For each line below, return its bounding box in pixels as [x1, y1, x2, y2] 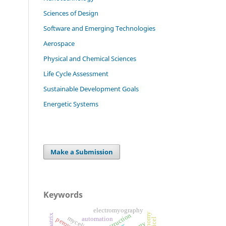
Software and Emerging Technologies [43, 24, 155, 33]
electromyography [93, 206, 143, 214]
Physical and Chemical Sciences [43, 54, 136, 64]
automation [82, 215, 114, 222]
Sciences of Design [43, 9, 98, 18]
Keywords [43, 189, 83, 200]
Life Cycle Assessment [43, 69, 108, 78]
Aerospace [43, 39, 75, 48]
